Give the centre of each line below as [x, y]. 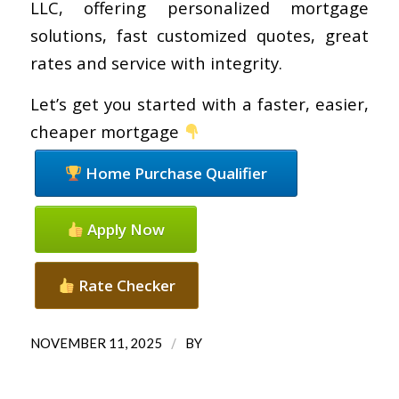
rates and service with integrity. [156, 62]
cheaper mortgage [106, 132]
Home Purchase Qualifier [174, 174]
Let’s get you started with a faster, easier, [199, 104]
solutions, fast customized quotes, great [199, 35]
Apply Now [124, 230]
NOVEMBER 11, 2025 [96, 343]
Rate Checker [125, 286]
